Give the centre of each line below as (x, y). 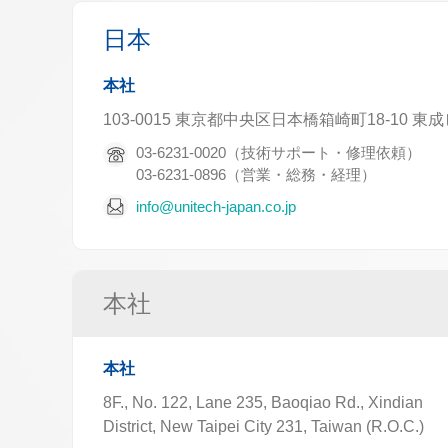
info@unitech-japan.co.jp (216, 206)
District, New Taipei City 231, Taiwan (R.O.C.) (263, 426)
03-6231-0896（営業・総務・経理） (256, 174)
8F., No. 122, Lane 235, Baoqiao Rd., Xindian (263, 402)
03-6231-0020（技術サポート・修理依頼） (278, 152)
